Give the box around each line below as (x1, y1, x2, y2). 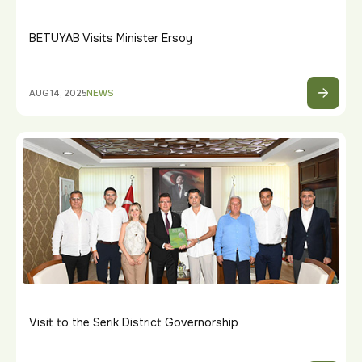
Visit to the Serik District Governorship (29, 314, 238, 330)
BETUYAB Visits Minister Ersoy (29, 30, 192, 45)
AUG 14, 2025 (29, 86, 87, 99)
